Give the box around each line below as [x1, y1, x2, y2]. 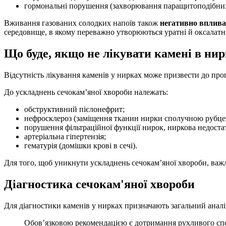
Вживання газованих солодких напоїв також [4, 19, 160, 28]
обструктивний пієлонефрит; [24, 105, 125, 114]
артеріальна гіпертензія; [24, 132, 106, 141]
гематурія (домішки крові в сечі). [24, 141, 137, 150]
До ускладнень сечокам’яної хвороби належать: [4, 88, 168, 97]
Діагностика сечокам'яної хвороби [4, 178, 195, 191]
